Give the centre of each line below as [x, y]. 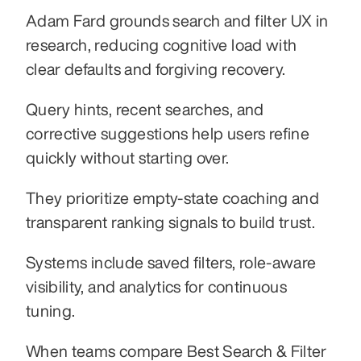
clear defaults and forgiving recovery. [156, 68]
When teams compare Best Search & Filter [176, 351]
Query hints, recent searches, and [145, 109]
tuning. [51, 310]
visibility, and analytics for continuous [157, 286]
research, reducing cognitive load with [162, 44]
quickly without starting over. [128, 157]
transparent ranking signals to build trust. [171, 222]
